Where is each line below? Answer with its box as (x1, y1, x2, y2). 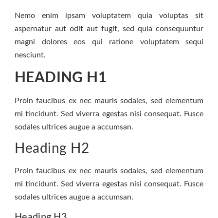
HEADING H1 (15, 70, 107, 85)
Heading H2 (15, 142, 89, 156)
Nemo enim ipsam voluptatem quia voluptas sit (15, 12, 203, 20)
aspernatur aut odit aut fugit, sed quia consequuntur (15, 25, 203, 33)
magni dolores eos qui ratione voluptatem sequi (15, 38, 203, 46)
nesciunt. (15, 51, 46, 59)
